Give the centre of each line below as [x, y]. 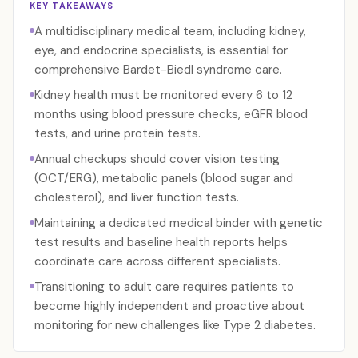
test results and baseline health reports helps [161, 242]
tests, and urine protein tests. [117, 133]
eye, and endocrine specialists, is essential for [161, 50]
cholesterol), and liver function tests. [137, 197]
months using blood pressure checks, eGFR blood [171, 114]
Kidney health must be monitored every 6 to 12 [163, 95]
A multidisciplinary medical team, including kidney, [170, 31]
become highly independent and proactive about [169, 306]
